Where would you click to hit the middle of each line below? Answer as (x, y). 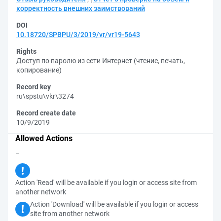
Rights (26, 51)
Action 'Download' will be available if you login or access (114, 204)
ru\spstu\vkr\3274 (45, 96)
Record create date (46, 113)
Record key (34, 87)
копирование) (39, 70)
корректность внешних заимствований (81, 8)
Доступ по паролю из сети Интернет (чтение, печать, (101, 61)
